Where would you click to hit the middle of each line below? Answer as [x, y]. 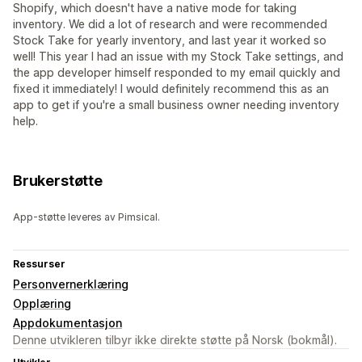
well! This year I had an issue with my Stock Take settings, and [178, 57]
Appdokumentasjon [67, 323]
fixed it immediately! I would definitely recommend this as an [171, 89]
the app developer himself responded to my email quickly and [177, 73]
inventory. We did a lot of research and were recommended [170, 24]
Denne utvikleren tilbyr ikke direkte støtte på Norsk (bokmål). [175, 340]
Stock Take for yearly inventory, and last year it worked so [170, 40]
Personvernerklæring [71, 284]
